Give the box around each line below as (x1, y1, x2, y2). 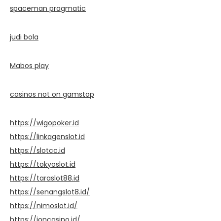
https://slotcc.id (10, 145, 65, 155)
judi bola (10, 32, 38, 42)
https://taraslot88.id (10, 173, 79, 183)
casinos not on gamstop (10, 89, 94, 99)
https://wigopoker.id (10, 117, 79, 128)
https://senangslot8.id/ (10, 186, 90, 197)
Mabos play (10, 60, 49, 71)
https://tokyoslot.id (10, 159, 75, 169)
